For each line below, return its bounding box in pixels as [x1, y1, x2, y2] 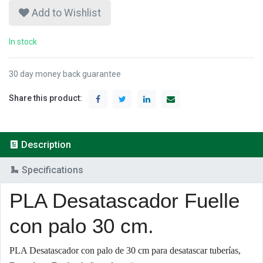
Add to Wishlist [32, 6, 101, 19]
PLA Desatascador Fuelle [9, 188, 240, 212]
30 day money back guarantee [9, 69, 121, 79]
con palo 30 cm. [9, 214, 154, 237]
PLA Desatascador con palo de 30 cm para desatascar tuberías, [9, 245, 241, 255]
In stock [9, 36, 37, 46]
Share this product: [9, 93, 82, 103]
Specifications [22, 164, 83, 176]
